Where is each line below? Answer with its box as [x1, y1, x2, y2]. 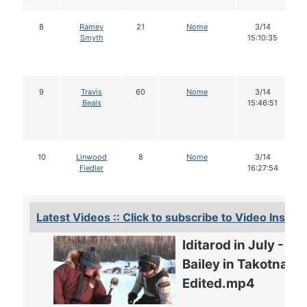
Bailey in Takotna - [182, 256, 297, 273]
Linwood [76, 152, 107, 162]
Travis [81, 87, 102, 97]
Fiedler [79, 163, 103, 173]
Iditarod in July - [182, 237, 284, 254]
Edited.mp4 [182, 275, 255, 292]
